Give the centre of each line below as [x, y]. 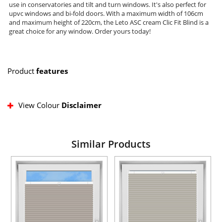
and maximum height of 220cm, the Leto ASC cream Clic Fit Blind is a [109, 23]
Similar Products [111, 144]
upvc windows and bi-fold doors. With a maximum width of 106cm [106, 14]
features [52, 71]
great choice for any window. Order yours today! [80, 31]
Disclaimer [82, 105]
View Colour [40, 105]
